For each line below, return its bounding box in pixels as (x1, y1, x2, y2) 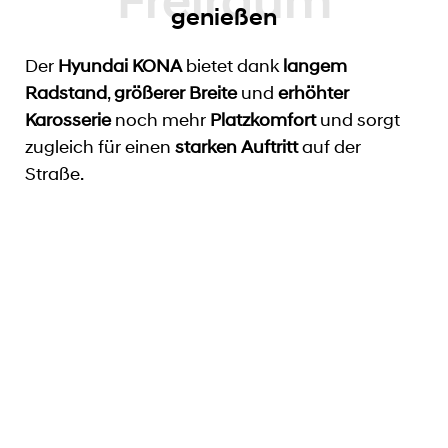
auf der (298, 135, 361, 158)
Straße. (25, 162, 84, 185)
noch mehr (111, 108, 210, 131)
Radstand (25, 81, 107, 104)
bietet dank (182, 54, 283, 77)
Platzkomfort (210, 108, 316, 131)
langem (283, 54, 347, 77)
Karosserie (25, 108, 111, 131)
